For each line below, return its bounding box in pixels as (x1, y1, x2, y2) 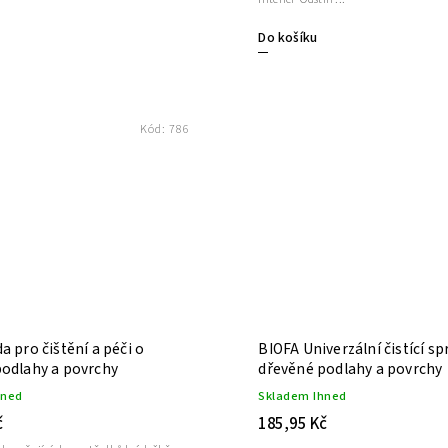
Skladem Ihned (258, 386, 347, 405)
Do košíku (258, 27, 318, 48)
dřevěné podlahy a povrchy (258, 357, 443, 380)
